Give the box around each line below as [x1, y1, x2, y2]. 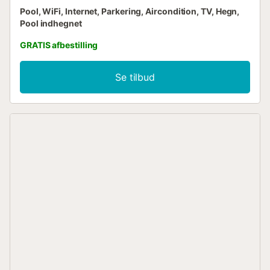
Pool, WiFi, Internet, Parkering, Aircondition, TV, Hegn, [20, 6, 240, 17]
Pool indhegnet [20, 18, 82, 29]
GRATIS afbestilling [20, 40, 98, 51]
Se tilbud [115, 71, 155, 84]
